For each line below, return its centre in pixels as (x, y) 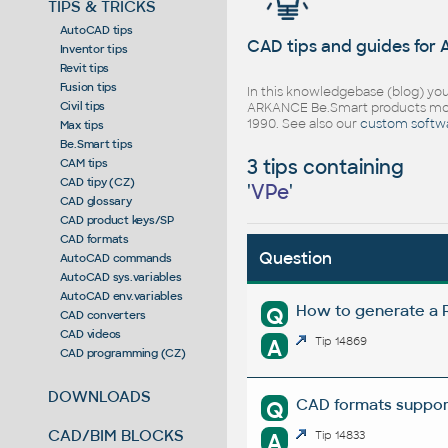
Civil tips (82, 105)
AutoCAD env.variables (121, 295)
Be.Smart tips (96, 143)
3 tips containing (326, 168)
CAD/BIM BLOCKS (116, 435)
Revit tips (84, 67)
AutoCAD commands (115, 257)
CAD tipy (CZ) (97, 181)
